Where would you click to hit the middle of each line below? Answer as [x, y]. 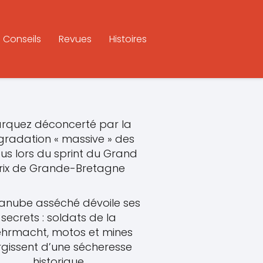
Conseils [22, 39]
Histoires [128, 39]
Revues [75, 39]
